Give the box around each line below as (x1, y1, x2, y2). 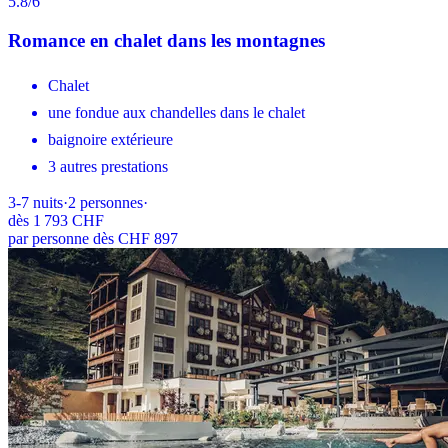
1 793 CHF (33, 212, 104, 230)
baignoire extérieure (48, 131, 173, 149)
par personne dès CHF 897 (8, 230, 178, 248)
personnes (80, 194, 143, 212)
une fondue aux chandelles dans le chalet (48, 104, 305, 122)
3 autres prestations (48, 158, 168, 176)
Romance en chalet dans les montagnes (8, 29, 325, 51)
